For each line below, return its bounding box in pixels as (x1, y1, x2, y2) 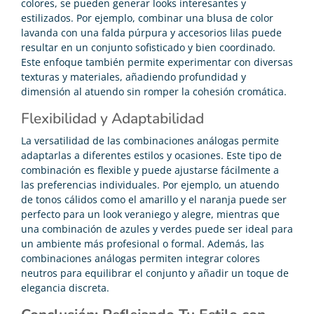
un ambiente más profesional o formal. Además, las (21, 236, 264, 250)
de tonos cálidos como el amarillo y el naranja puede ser (21, 192, 287, 206)
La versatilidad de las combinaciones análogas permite (21, 133, 279, 147)
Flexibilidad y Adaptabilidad (21, 108, 204, 128)
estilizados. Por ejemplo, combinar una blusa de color (21, 11, 273, 25)
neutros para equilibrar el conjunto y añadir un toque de (21, 266, 289, 280)
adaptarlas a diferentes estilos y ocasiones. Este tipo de (21, 148, 282, 162)
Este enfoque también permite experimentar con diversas (21, 55, 293, 69)
